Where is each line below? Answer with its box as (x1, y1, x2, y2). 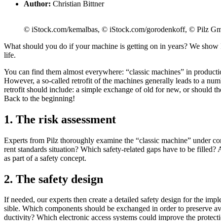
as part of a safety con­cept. (4, 153, 86, 162)
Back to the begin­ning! (4, 94, 75, 103)
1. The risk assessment (4, 112, 116, 126)
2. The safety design (4, 172, 103, 185)
